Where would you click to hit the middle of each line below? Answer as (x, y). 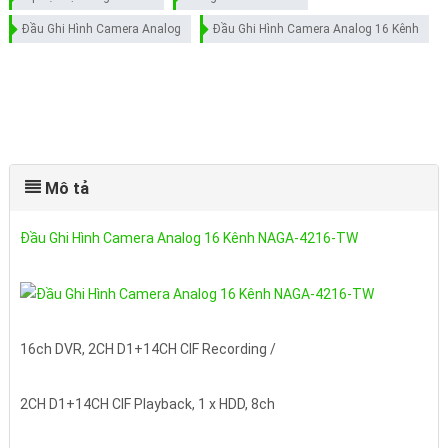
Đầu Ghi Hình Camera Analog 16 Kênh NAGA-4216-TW (188, 238)
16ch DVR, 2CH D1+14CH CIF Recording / (147, 348)
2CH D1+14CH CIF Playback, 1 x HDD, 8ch (147, 403)
